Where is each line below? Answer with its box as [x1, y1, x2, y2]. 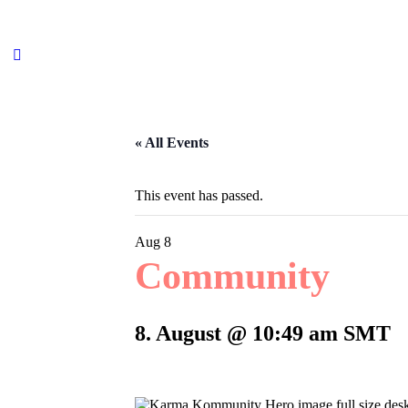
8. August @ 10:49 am [135, 321, 338, 345]
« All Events [135, 135, 209, 150]
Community [135, 255, 330, 297]
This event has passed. [135, 188, 263, 203]
